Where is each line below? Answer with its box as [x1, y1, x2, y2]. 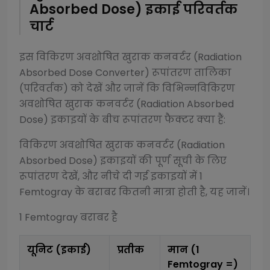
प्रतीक [117, 243, 144, 257]
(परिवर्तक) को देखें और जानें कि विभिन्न [19, 81, 197, 95]
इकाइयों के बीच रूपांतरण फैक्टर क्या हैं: [48, 113, 225, 127]
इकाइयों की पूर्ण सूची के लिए [98, 154, 227, 168]
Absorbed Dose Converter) [19, 66, 149, 80]
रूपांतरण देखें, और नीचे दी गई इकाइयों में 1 [19, 169, 202, 183]
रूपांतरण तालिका [149, 66, 231, 80]
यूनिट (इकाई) [27, 243, 91, 257]
